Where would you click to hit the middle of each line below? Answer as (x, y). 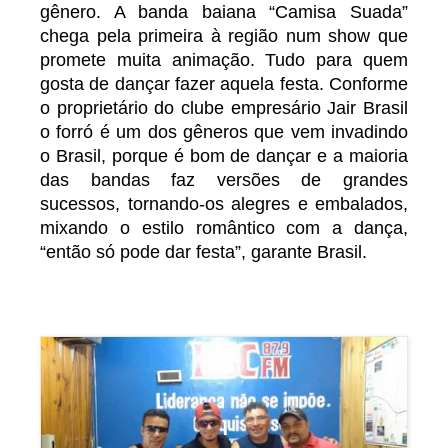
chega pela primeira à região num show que (224, 35)
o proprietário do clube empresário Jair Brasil (224, 107)
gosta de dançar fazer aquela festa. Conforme (224, 83)
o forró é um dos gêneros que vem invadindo (224, 131)
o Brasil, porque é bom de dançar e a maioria (224, 155)
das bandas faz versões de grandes (224, 179)
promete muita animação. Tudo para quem (224, 59)
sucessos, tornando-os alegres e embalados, (224, 203)
